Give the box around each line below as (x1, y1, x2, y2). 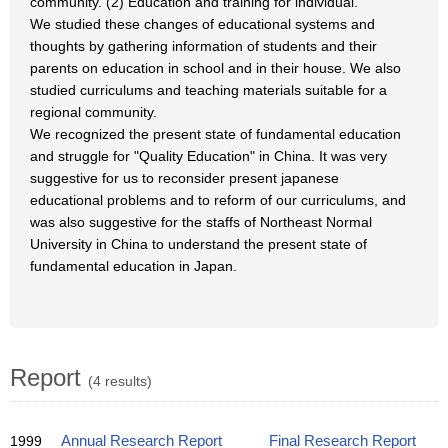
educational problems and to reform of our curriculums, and (30, 192, 406, 208)
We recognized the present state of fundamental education (30, 126, 401, 142)
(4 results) (88, 373, 152, 389)
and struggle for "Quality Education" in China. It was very (30, 148, 387, 164)
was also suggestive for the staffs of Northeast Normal (30, 214, 372, 230)
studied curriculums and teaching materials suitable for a (30, 82, 387, 98)
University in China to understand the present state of (30, 236, 367, 252)
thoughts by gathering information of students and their (30, 38, 377, 54)
